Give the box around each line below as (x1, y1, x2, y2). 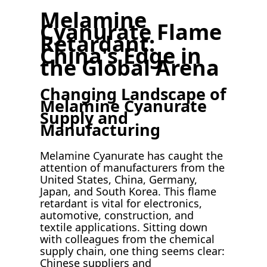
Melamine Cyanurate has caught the (40, 148, 223, 163)
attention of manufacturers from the (40, 160, 225, 175)
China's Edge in (40, 41, 202, 71)
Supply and (40, 107, 129, 129)
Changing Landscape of (40, 83, 226, 105)
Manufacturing (40, 119, 161, 141)
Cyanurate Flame (40, 17, 222, 47)
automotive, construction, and (40, 207, 194, 222)
